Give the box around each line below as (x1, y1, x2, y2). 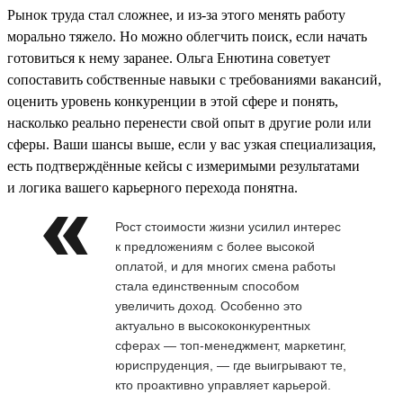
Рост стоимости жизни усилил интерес (115, 219, 341, 234)
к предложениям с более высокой (115, 238, 315, 254)
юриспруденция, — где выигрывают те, (115, 357, 346, 372)
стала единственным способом (115, 278, 300, 293)
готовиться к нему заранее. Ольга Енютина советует (7, 49, 330, 66)
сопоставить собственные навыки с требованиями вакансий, (7, 71, 381, 87)
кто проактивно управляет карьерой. (115, 377, 331, 392)
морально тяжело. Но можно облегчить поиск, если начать (7, 28, 367, 44)
